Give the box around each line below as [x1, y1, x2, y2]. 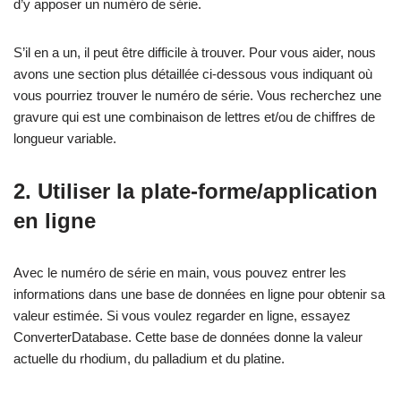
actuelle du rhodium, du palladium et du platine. [13, 350, 285, 366]
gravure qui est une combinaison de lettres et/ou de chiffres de [13, 108, 375, 124]
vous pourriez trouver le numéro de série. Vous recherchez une [13, 87, 381, 103]
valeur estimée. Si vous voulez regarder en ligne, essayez [13, 307, 351, 323]
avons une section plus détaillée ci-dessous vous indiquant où [13, 65, 372, 81]
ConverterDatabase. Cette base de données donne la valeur [13, 328, 363, 345]
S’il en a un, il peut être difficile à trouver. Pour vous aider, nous [13, 44, 376, 60]
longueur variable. [13, 130, 116, 146]
